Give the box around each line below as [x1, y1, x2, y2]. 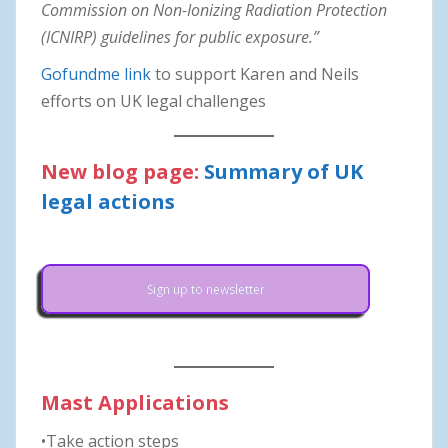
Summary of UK [204, 157, 363, 185]
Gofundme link [41, 62, 151, 85]
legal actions [41, 187, 175, 215]
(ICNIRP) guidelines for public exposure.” [41, 25, 319, 48]
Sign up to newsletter [146, 280, 265, 298]
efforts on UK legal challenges [41, 89, 266, 112]
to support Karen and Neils [151, 62, 359, 85]
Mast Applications [41, 388, 229, 416]
